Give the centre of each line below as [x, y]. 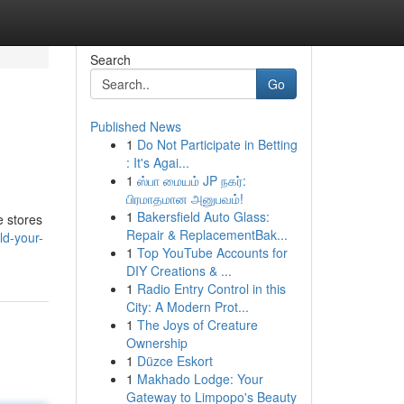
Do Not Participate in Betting [217, 144]
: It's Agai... [157, 162]
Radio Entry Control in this [211, 289]
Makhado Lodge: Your [200, 379]
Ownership [156, 343]
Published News [135, 126]
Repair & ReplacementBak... [207, 234]
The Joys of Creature [197, 325]
